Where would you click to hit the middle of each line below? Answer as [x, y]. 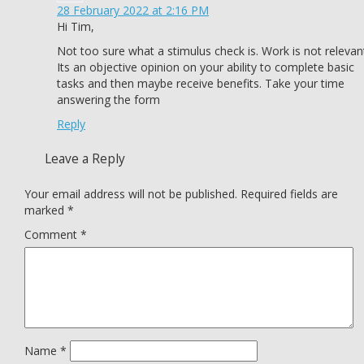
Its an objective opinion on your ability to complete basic [206, 67]
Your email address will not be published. [131, 194]
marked [46, 210]
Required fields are [289, 194]
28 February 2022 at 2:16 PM [133, 10]
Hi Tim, [76, 26]
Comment [52, 234]
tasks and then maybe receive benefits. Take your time [201, 83]
